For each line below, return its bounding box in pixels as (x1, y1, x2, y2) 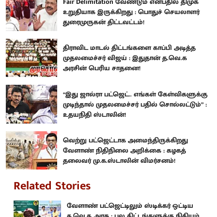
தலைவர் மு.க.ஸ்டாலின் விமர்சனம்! (63, 155, 175, 167)
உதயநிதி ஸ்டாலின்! (63, 108, 126, 120)
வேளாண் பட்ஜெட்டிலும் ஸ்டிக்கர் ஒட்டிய (67, 200, 193, 212)
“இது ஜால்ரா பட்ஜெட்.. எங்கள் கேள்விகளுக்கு (63, 88, 207, 100)
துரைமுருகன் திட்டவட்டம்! (63, 16, 144, 28)
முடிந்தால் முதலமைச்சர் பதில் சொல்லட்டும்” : (63, 98, 207, 110)
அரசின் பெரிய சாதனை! (63, 62, 140, 74)
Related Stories (14, 176, 91, 196)
